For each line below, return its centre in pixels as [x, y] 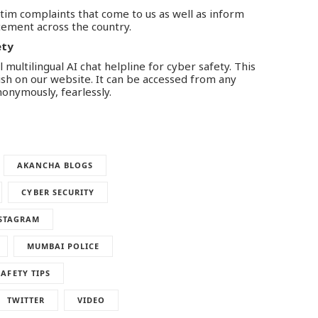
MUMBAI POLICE [63, 246]
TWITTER [26, 300]
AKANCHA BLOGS [55, 165]
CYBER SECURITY [58, 192]
